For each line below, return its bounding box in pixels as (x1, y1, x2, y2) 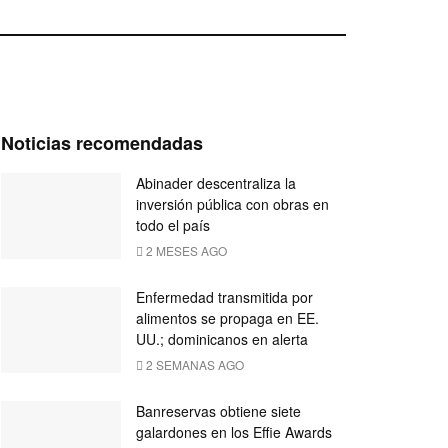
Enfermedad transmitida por (136, 287, 313, 308)
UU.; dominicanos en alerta (136, 329, 308, 350)
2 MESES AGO (143, 242, 227, 260)
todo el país (136, 215, 210, 236)
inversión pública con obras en (136, 194, 329, 215)
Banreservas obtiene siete (136, 401, 301, 422)
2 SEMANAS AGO (143, 356, 244, 374)
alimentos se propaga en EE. (136, 308, 319, 329)
